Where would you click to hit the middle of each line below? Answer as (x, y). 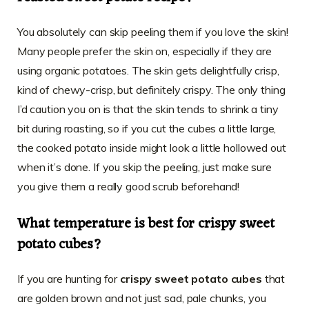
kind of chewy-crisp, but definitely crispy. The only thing (151, 90)
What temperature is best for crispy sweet (146, 225)
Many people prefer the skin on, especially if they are (145, 51)
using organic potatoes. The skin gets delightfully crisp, (148, 71)
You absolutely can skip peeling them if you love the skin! (153, 32)
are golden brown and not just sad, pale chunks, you (142, 298)
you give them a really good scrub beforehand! (129, 187)
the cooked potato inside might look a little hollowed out (152, 148)
